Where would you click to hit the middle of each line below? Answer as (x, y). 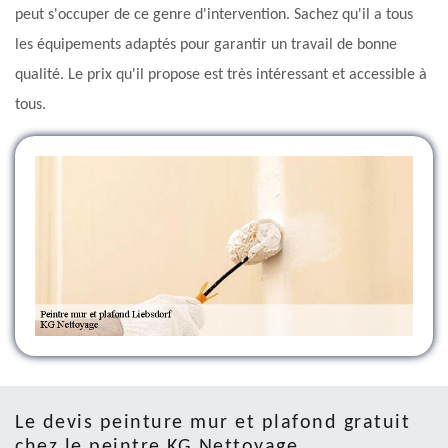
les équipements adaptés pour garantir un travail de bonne (206, 45)
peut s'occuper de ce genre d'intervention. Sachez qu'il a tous (214, 15)
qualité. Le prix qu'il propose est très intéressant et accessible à (221, 75)
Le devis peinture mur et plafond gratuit (212, 422)
